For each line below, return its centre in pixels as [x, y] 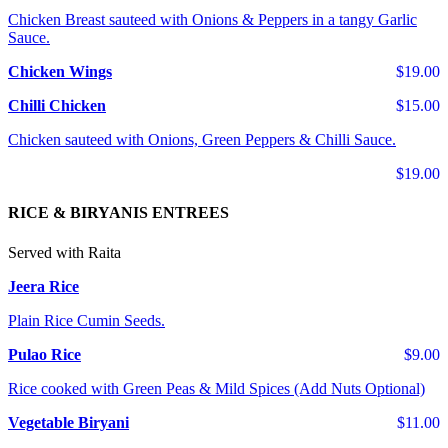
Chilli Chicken [57, 106]
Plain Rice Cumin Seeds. [86, 320]
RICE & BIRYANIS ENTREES [118, 213]
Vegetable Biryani [68, 422]
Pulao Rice [44, 354]
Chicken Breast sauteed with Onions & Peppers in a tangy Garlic [212, 20]
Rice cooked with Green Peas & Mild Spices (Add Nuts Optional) [216, 388]
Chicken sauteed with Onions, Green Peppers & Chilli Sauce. [202, 140]
